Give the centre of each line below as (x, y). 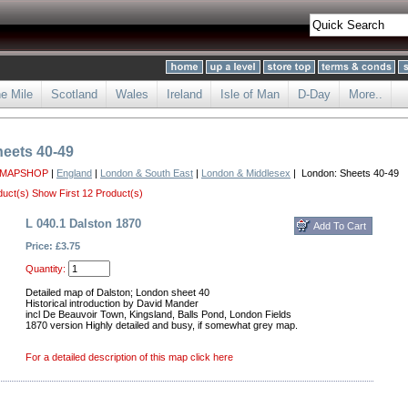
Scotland (74, 94)
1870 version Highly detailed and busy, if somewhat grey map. (162, 325)
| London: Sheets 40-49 (345, 173)
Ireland (184, 94)
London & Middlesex (246, 173)
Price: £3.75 (53, 246)
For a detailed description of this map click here (129, 357)
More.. (366, 94)
